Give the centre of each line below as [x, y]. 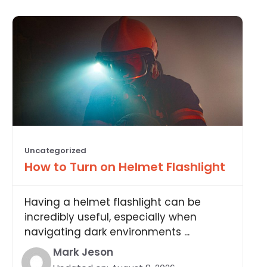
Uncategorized [55, 150]
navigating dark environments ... [107, 232]
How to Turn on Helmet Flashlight [125, 167]
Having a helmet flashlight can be [113, 202]
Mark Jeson [83, 252]
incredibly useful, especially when [111, 217]
